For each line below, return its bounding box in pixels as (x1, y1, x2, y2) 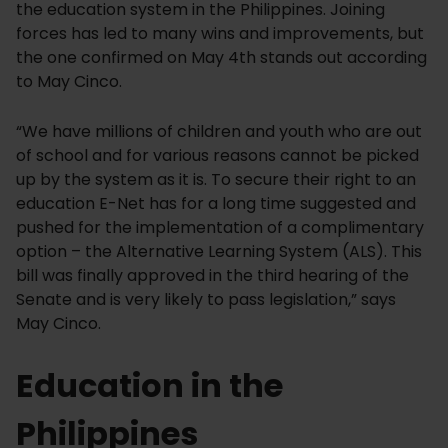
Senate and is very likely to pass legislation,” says (16, 288, 396, 312)
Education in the (16, 363, 283, 409)
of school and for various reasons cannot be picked (16, 144, 419, 168)
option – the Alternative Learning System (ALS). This (16, 240, 422, 264)
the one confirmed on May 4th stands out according (16, 46, 427, 70)
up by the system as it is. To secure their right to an (16, 168, 416, 192)
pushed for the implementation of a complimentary (16, 216, 424, 240)
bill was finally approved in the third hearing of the (16, 264, 409, 288)
